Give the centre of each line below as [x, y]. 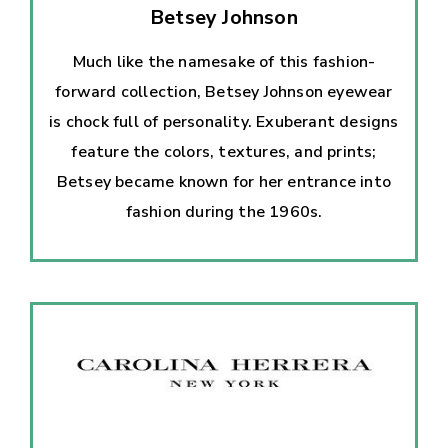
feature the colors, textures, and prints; [224, 151]
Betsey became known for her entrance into [224, 181]
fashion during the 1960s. [224, 211]
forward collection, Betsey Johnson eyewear [224, 91]
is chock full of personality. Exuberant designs [224, 121]
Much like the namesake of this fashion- [224, 61]
